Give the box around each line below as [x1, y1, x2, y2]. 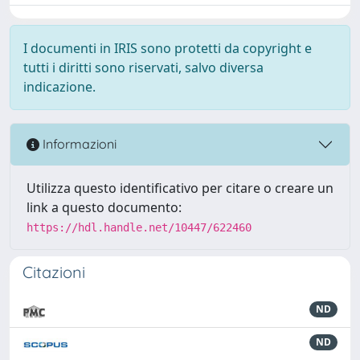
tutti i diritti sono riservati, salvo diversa [23, 58, 264, 76]
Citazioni [22, 261, 85, 282]
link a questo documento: [27, 198, 182, 216]
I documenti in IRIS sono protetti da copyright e [23, 39, 312, 57]
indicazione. [23, 77, 96, 96]
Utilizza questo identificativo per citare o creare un [27, 178, 333, 197]
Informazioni [39, 136, 117, 153]
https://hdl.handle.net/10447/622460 [27, 220, 252, 234]
